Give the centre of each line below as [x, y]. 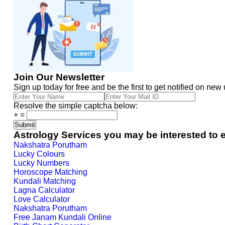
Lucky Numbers [41, 163]
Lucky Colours [39, 154]
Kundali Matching [45, 181]
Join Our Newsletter [59, 77]
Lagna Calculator [44, 190]
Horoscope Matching [50, 172]
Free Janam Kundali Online [63, 217]
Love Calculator [42, 199]
